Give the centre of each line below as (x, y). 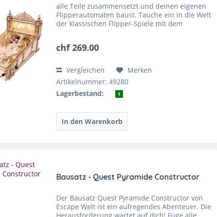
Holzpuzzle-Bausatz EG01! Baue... (110, 41)
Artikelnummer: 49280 (93, 82)
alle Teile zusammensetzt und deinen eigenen (132, 6)
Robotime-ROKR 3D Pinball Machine (115, 32)
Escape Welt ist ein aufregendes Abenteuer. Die (134, 207)
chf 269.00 (78, 48)
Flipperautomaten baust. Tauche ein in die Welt (134, 15)
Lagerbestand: (80, 93)
